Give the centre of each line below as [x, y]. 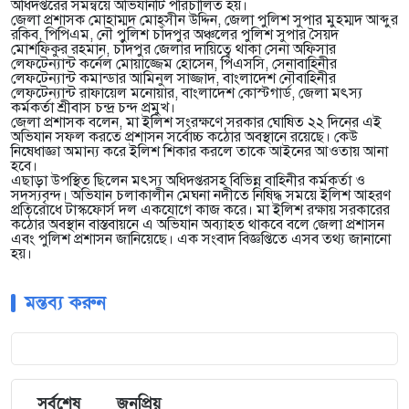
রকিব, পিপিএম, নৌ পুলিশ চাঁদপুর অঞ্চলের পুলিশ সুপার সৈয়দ [175, 35]
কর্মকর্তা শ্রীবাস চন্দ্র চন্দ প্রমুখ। [93, 108]
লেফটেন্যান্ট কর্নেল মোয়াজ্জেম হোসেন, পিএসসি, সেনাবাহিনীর [174, 64]
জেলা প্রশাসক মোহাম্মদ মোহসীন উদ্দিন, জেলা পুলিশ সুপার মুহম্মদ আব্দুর [204, 21]
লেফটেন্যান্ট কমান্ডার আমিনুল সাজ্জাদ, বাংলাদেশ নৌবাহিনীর [173, 79]
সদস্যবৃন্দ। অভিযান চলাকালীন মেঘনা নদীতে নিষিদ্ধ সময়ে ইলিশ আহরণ [201, 196]
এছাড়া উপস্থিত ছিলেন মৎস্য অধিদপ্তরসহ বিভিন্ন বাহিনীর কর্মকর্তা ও [188, 181]
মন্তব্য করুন [65, 304]
